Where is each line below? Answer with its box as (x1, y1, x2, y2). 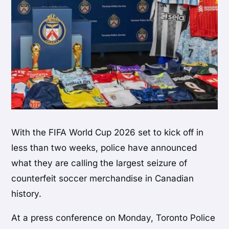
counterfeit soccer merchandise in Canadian (11, 173, 194, 184)
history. (11, 189, 42, 199)
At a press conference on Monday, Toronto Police (11, 213, 216, 223)
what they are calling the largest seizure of (11, 158, 188, 169)
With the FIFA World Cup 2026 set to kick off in (11, 127, 204, 138)
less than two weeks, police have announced (11, 143, 197, 153)
